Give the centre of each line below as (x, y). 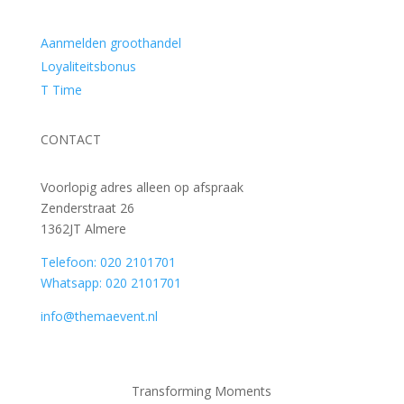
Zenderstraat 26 (87, 207)
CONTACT (70, 139)
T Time (61, 89)
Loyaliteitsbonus (88, 66)
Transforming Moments (202, 390)
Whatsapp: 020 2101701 (110, 282)
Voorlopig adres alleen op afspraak (142, 187)
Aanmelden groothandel (110, 42)
